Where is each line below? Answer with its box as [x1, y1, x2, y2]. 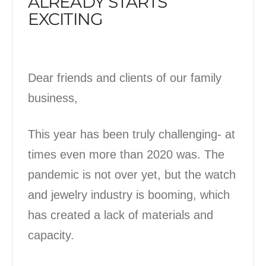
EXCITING [28, 8, 103, 29]
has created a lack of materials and [28, 208, 214, 221]
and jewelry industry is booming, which [28, 188, 230, 201]
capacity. [28, 228, 78, 242]
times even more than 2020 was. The [28, 147, 225, 161]
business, [28, 91, 78, 105]
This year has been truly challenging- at [28, 127, 236, 141]
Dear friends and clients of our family [28, 71, 222, 85]
